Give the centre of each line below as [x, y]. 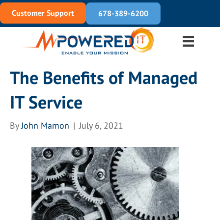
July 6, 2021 [101, 125]
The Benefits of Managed [104, 77]
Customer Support [43, 13]
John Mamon [45, 125]
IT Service [46, 102]
